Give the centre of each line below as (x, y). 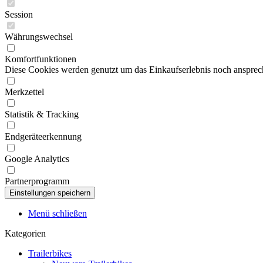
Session (19, 14)
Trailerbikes (50, 253)
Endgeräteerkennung (43, 136)
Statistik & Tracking (42, 114)
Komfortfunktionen (41, 59)
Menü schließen (58, 213)
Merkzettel (24, 92)
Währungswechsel (39, 37)
